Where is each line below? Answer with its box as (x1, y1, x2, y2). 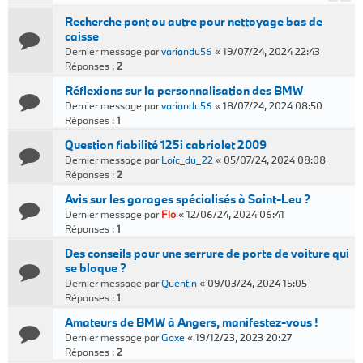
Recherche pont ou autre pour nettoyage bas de (65, 14, 322, 29)
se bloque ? (65, 260, 126, 275)
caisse (65, 28, 99, 44)
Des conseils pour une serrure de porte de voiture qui (65, 246, 349, 261)
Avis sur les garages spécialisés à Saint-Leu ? (65, 191, 310, 207)
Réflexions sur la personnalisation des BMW (65, 83, 303, 98)
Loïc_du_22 (161, 153, 213, 166)
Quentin (161, 276, 197, 289)
